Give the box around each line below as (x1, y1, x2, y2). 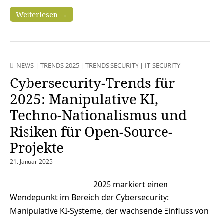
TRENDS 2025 (40, 60, 79, 70)
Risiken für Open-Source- (10, 121, 173, 140)
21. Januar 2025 (10, 157, 53, 165)
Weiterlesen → (16, 9, 67, 19)
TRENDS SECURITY (85, 60, 138, 70)
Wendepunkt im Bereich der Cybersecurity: (10, 192, 169, 203)
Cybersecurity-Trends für (10, 73, 175, 92)
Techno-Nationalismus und (10, 105, 187, 124)
